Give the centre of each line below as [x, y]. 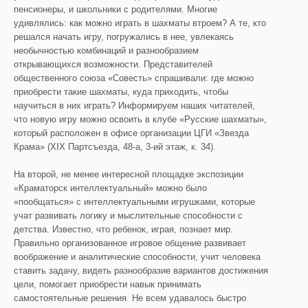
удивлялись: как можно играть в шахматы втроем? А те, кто [140, 23]
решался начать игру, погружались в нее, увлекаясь [124, 37]
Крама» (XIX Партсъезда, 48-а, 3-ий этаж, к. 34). [115, 147]
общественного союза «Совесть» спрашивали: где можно [134, 78]
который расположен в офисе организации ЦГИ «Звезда [131, 133]
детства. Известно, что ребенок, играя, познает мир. [123, 229]
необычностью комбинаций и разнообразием [106, 51]
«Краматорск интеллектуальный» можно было [110, 188]
